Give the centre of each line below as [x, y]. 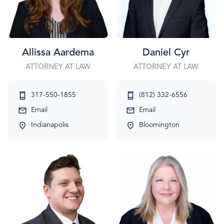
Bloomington [159, 125]
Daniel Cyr [166, 53]
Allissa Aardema [58, 53]
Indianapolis [50, 125]
